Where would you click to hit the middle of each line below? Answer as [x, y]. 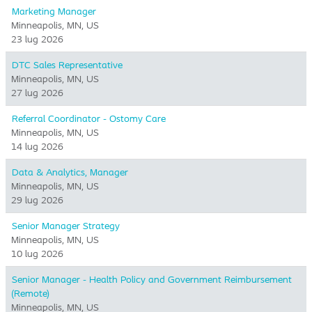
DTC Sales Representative [67, 65]
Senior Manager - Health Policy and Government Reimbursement [152, 279]
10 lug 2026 [37, 253]
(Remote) [30, 293]
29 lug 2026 [37, 200]
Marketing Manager [54, 11]
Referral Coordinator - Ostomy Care [89, 118]
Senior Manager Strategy [66, 226]
